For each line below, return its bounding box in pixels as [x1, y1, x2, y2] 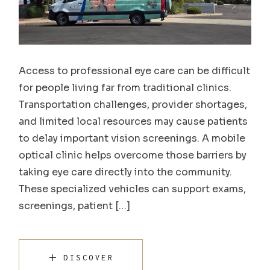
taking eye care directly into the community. [19, 166, 233, 179]
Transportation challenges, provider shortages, [19, 98, 248, 111]
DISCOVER [63, 253, 115, 263]
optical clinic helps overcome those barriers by [19, 149, 247, 162]
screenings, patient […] [19, 199, 131, 213]
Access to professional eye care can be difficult [19, 64, 251, 78]
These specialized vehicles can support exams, [19, 183, 246, 196]
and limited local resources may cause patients [19, 115, 248, 128]
